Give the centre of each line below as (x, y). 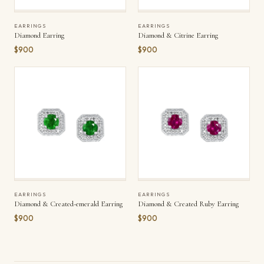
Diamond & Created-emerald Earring (68, 204)
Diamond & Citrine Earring (178, 35)
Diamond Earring (39, 35)
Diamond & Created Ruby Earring (188, 204)
